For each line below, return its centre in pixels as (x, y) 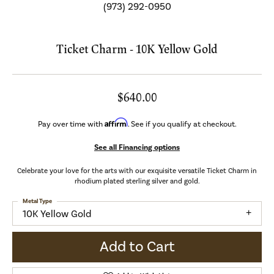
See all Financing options (137, 147)
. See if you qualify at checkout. (182, 124)
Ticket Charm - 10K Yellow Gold (137, 49)
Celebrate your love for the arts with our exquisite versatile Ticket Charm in (137, 171)
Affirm (116, 122)
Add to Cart (137, 247)
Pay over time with (71, 124)
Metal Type (37, 201)
